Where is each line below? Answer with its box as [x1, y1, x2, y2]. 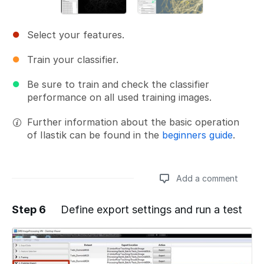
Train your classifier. [27, 54, 118, 66]
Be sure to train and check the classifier [27, 78, 209, 91]
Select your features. [27, 29, 124, 41]
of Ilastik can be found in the [27, 129, 162, 141]
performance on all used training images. [27, 91, 212, 104]
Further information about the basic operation [27, 116, 239, 128]
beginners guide [162, 129, 233, 141]
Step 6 [12, 203, 46, 216]
